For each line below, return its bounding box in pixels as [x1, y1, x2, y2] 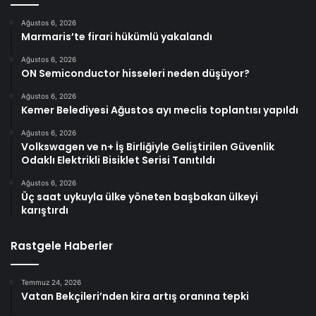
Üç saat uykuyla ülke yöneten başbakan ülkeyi [21, 190, 258, 205]
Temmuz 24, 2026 [21, 278, 81, 287]
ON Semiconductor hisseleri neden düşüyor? [21, 66, 250, 81]
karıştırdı [21, 203, 68, 218]
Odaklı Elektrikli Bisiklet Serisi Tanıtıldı [21, 153, 215, 168]
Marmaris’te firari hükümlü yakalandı [21, 30, 212, 44]
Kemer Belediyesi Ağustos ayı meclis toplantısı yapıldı [21, 103, 298, 118]
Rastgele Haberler [11, 238, 113, 254]
